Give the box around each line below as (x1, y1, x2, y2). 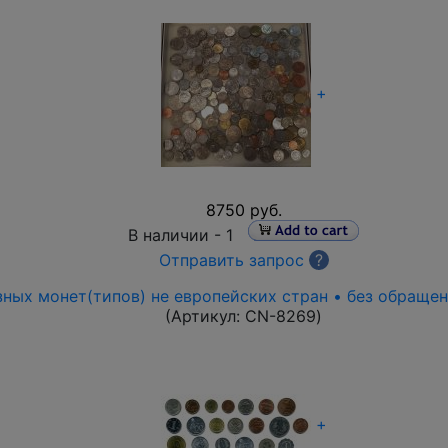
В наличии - (128, 225, 226, 245)
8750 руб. (205, 200, 282, 220)
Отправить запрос (158, 250, 304, 270)
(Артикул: (165, 306, 245, 326)
